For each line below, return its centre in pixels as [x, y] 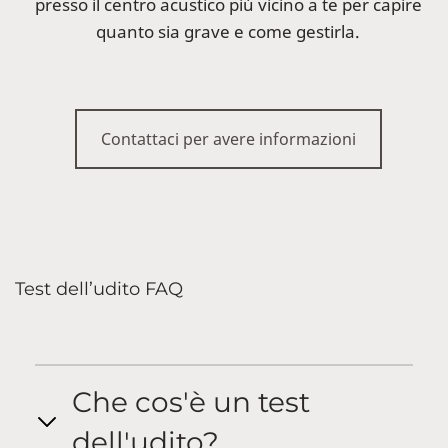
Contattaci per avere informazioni [228, 138]
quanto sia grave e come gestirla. [228, 31]
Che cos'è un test [191, 401]
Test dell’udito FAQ [99, 288]
